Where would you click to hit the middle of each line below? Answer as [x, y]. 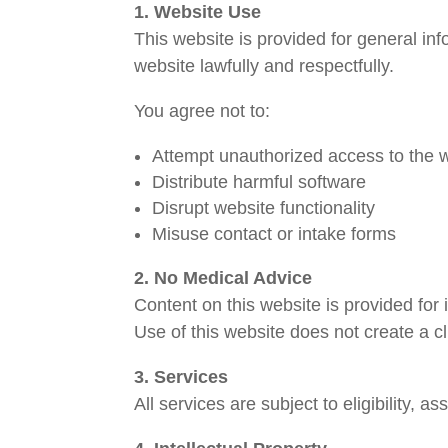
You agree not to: [202, 111]
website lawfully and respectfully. [264, 66]
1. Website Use [198, 12]
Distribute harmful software [259, 182]
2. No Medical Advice [223, 278]
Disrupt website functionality [264, 208]
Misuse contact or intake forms [274, 234]
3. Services [181, 377]
